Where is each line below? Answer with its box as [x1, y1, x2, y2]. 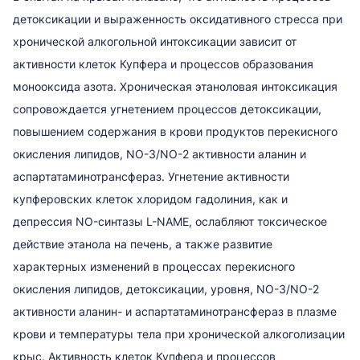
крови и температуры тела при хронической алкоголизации [13, 326, 345, 341]
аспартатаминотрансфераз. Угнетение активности [13, 169, 289, 183]
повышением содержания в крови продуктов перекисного [13, 124, 337, 138]
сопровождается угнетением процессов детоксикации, [13, 101, 321, 116]
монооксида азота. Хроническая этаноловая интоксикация [13, 79, 337, 93]
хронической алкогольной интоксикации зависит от [13, 34, 297, 48]
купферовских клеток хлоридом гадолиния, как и [13, 191, 288, 206]
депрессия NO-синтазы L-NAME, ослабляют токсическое [13, 214, 327, 228]
